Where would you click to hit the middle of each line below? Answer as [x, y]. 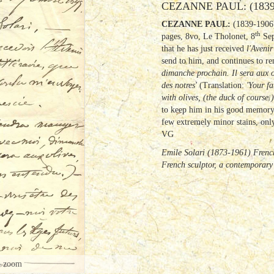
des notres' [180, 85]
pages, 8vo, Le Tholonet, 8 [208, 36]
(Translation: [223, 85]
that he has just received [204, 49]
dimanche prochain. [197, 73]
